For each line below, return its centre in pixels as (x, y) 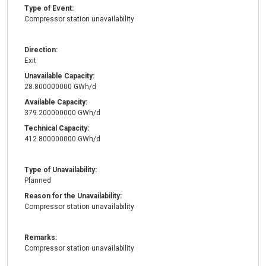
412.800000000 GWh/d (62, 139)
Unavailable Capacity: (59, 76)
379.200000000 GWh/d (62, 113)
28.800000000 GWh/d (60, 87)
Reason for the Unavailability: (73, 196)
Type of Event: (49, 9)
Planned (38, 181)
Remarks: (41, 238)
